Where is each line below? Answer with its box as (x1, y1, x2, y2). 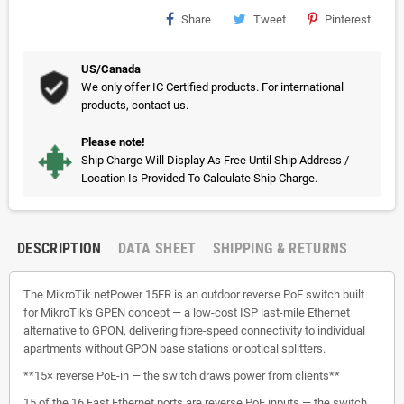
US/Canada (81, 62, 141, 76)
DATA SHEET (117, 240, 197, 257)
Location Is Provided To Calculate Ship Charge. (81, 171, 317, 185)
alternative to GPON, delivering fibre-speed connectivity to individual (23, 324, 365, 337)
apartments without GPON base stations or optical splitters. (23, 342, 326, 355)
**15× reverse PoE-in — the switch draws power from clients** (23, 369, 340, 382)
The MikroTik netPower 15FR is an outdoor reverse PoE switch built (23, 288, 364, 301)
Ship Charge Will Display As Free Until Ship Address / (81, 153, 349, 167)
